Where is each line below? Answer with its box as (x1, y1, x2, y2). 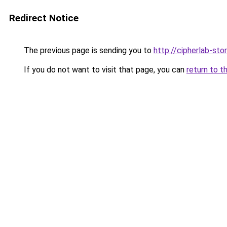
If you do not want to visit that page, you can (22, 65, 186, 74)
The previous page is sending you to (22, 46, 154, 55)
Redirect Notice (9, 12, 79, 24)
